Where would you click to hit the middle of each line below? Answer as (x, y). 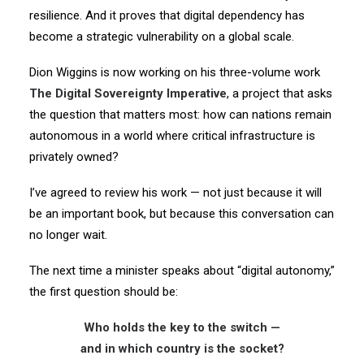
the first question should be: (104, 292)
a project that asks (282, 93)
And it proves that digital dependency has (195, 15)
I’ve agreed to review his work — (115, 193)
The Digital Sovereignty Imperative (128, 93)
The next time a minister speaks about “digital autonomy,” (182, 271)
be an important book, (88, 214)
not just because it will (262, 193)
